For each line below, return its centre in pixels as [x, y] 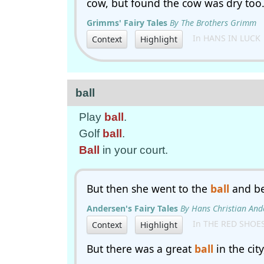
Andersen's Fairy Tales [132, 208]
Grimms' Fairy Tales [127, 23]
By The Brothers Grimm [213, 23]
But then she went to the [148, 189]
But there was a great [141, 249]
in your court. [134, 150]
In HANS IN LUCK [223, 38]
